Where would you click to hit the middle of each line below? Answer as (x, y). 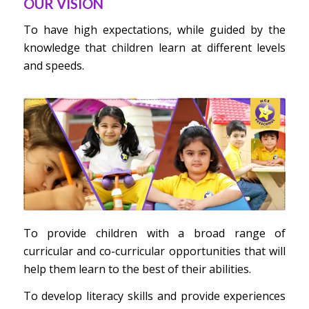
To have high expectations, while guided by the (154, 30)
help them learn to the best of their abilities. (137, 269)
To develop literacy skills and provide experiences (154, 296)
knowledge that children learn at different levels (154, 48)
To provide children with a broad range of (154, 233)
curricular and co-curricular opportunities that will (154, 251)
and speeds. (53, 66)
